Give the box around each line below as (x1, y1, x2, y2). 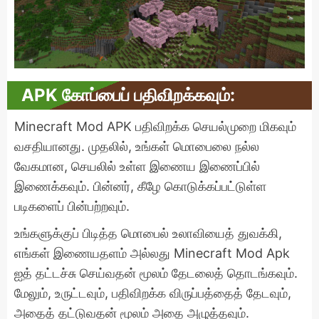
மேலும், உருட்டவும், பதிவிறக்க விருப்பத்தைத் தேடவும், (14, 285, 291, 300)
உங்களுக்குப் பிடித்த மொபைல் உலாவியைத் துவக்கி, (14, 225, 282, 241)
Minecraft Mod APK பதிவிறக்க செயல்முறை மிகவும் (14, 118, 296, 134)
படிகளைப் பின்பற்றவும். (14, 198, 130, 214)
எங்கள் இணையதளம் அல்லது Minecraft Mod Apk (14, 245, 290, 261)
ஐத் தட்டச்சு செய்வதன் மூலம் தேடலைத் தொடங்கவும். (14, 265, 298, 281)
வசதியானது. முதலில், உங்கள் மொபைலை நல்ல (14, 138, 259, 154)
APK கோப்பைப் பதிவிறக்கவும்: (21, 84, 235, 105)
